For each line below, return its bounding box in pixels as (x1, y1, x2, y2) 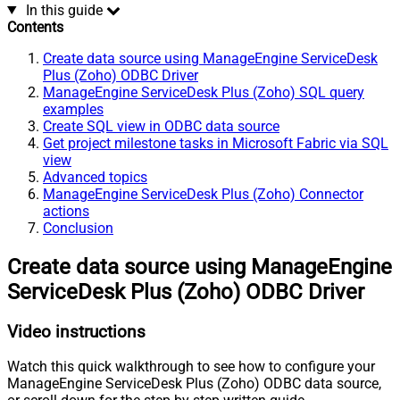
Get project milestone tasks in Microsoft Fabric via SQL (43, 134, 388, 152)
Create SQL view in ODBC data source (43, 117, 279, 135)
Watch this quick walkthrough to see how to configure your (7, 358, 375, 376)
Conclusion (43, 219, 113, 237)
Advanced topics (43, 168, 147, 186)
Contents (7, 18, 63, 36)
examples (43, 100, 104, 118)
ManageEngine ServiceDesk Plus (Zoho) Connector (43, 185, 363, 203)
